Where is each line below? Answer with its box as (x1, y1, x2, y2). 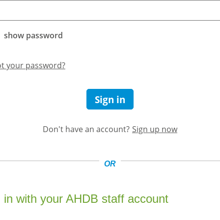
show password (4, 30, 63, 41)
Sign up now (132, 124, 177, 135)
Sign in (95, 93, 125, 106)
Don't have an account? (43, 124, 130, 135)
